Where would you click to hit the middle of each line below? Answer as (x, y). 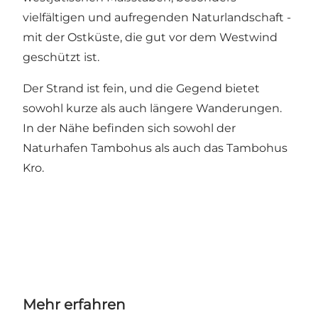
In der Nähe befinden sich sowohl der (129, 128)
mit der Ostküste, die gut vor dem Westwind (150, 37)
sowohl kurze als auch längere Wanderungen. (152, 108)
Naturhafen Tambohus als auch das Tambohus (155, 148)
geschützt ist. (61, 57)
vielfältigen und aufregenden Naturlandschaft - (157, 17)
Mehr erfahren (74, 304)
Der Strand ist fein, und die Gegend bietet (141, 88)
